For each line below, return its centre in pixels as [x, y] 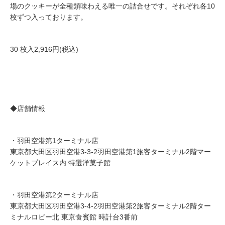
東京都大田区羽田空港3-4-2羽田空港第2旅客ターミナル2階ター [110, 206]
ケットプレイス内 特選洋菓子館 [60, 163]
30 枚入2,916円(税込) [44, 49]
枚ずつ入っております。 [49, 17]
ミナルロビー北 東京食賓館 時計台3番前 [74, 217]
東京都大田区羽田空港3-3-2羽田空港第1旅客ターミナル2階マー [110, 152]
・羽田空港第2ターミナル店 [54, 195]
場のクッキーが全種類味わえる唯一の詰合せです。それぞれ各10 [113, 6]
